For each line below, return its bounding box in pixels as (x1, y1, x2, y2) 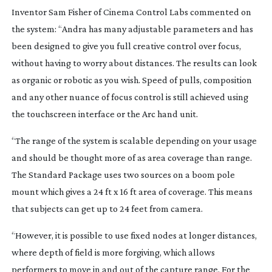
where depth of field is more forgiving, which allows (11, 246, 215, 257)
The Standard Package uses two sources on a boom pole (11, 169, 235, 180)
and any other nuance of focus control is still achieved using (11, 91, 248, 102)
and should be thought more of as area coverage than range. (11, 152, 252, 163)
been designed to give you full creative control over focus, (11, 40, 241, 51)
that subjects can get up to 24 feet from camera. (11, 203, 203, 214)
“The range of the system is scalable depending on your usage (11, 135, 257, 146)
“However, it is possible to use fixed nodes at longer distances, (11, 229, 257, 240)
